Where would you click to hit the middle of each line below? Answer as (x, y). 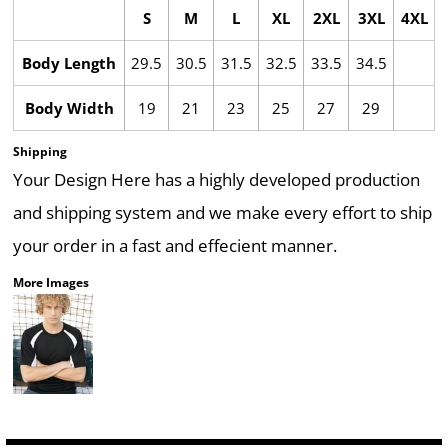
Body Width (69, 108)
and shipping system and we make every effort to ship (222, 212)
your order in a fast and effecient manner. (175, 245)
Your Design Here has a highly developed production (216, 179)
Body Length (69, 63)
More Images (51, 282)
